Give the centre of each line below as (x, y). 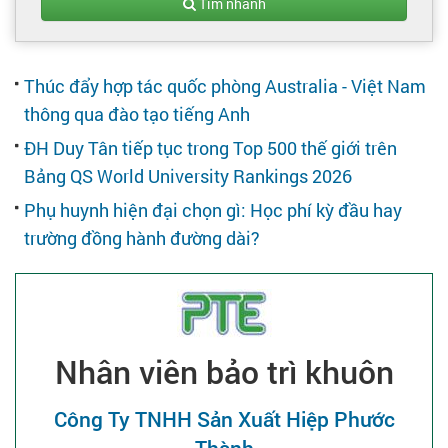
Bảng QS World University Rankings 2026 (188, 176)
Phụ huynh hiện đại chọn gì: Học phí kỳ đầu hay (213, 210)
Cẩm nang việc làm (92, 61)
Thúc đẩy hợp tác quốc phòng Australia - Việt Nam (225, 86)
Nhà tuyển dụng (147, 173)
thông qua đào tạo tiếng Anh (137, 114)
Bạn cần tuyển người (88, 132)
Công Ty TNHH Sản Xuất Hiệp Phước (224, 419)
